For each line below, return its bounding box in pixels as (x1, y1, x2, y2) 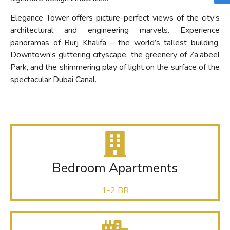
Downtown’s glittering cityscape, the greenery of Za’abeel (10, 49, 220, 61)
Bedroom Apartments (52, 159, 178, 177)
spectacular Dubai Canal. (10, 74, 97, 86)
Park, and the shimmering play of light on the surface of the (10, 62, 220, 73)
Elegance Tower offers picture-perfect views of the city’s (10, 12, 220, 24)
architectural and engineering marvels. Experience (10, 25, 220, 36)
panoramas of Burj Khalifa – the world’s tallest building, (10, 37, 220, 49)
